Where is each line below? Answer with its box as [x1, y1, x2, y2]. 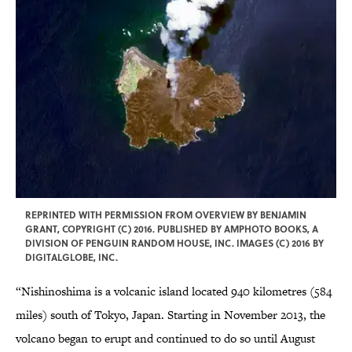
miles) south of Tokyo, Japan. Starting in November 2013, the [16, 306, 325, 324]
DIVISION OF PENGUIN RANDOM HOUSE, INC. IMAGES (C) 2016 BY [25, 236, 324, 251]
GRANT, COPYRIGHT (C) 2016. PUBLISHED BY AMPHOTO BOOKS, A [25, 222, 318, 236]
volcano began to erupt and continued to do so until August [16, 330, 315, 347]
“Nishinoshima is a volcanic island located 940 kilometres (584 [16, 283, 332, 300]
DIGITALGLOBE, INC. [25, 250, 118, 265]
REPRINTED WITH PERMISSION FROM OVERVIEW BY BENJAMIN [25, 207, 306, 222]
